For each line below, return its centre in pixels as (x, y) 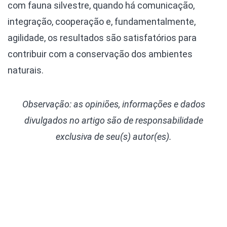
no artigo (88, 121)
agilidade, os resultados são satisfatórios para (102, 38)
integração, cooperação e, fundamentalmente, (102, 22)
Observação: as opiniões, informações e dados (113, 104)
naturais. (26, 70)
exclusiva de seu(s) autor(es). (113, 137)
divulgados (46, 121)
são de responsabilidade (155, 121)
